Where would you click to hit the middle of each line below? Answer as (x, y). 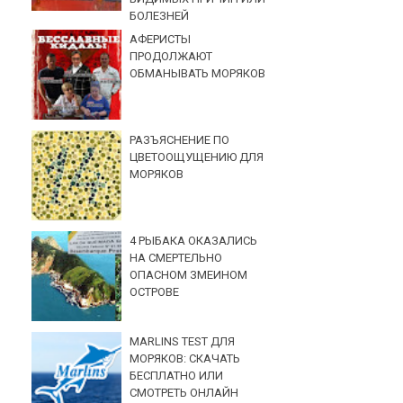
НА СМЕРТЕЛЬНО (176, 257)
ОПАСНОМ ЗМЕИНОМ (189, 274)
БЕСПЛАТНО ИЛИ (177, 376)
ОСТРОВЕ (155, 291)
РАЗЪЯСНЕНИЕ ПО (180, 139)
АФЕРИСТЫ (161, 39)
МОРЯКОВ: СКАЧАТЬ (185, 359)
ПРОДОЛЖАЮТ (171, 56)
